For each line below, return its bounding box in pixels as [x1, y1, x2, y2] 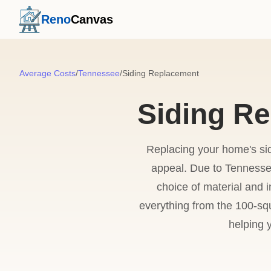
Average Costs [19, 68, 76, 78]
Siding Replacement [122, 68, 199, 78]
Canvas [70, 12, 113, 26]
